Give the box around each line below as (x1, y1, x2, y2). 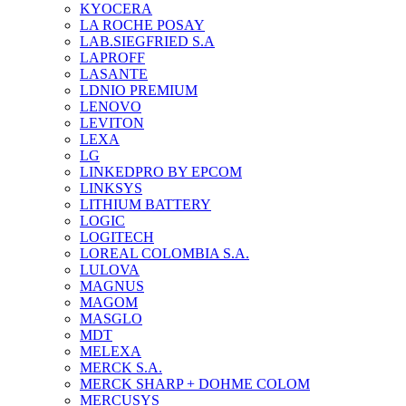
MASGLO (80, 311, 142, 326)
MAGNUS (80, 278, 144, 294)
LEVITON (80, 115, 144, 130)
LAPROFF (80, 50, 145, 65)
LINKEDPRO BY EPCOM (80, 164, 242, 179)
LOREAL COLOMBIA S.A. (80, 246, 249, 261)
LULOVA (80, 262, 140, 277)
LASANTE (80, 66, 148, 82)
